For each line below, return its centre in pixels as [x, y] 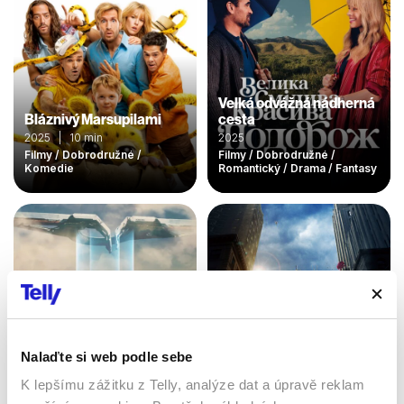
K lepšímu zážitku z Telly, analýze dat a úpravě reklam [193, 385]
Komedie [49, 169]
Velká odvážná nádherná [297, 103]
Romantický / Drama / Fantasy [298, 169]
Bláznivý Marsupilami [93, 119]
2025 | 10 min [64, 138]
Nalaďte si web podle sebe [107, 356]
